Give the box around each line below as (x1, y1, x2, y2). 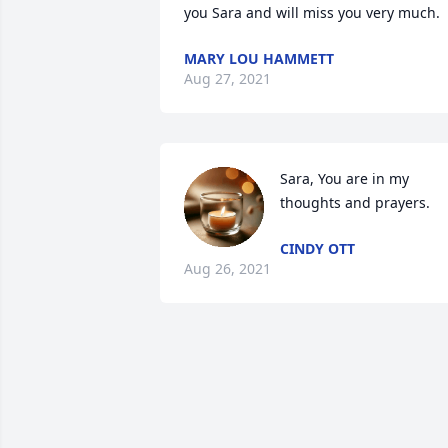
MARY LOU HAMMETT (184, 49, 334, 68)
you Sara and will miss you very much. (184, 3, 440, 22)
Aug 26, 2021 (184, 259, 271, 278)
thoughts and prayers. (280, 193, 430, 212)
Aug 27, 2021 (184, 69, 271, 88)
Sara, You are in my (280, 169, 409, 188)
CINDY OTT (280, 239, 355, 258)
